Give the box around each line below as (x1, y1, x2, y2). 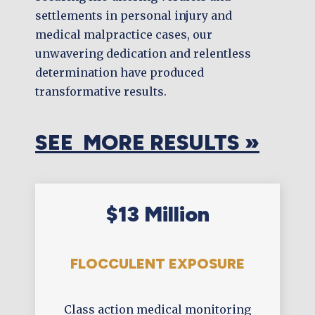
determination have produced (35, 65, 204, 80)
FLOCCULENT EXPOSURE (70, 255, 245, 273)
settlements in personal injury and (35, 8, 232, 23)
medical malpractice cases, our (35, 27, 212, 42)
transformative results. (35, 84, 167, 99)
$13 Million (105, 201, 210, 228)
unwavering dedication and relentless (35, 46, 251, 61)
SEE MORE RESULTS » (35, 129, 259, 156)
